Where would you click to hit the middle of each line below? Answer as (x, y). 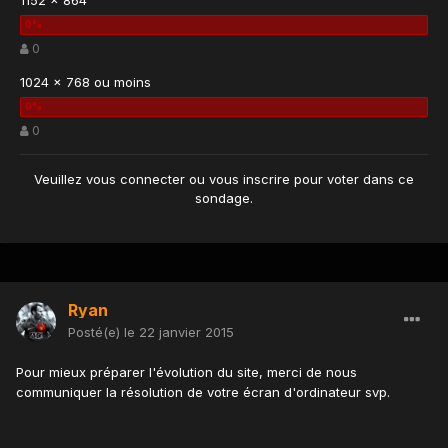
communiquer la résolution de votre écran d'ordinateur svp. (203, 392)
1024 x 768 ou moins (85, 82)
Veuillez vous (77, 179)
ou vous (214, 179)
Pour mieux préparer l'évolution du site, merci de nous (186, 372)
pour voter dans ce (352, 179)
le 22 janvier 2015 (179, 332)
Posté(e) (96, 332)
